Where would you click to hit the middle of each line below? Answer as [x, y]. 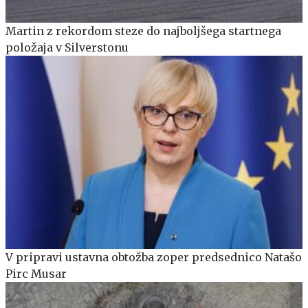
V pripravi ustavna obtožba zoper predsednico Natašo [154, 257]
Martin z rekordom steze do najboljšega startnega [143, 31]
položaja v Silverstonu [67, 48]
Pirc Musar [36, 274]
